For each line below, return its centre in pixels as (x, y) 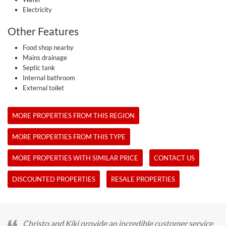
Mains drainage (45, 58)
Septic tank (39, 68)
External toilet (43, 88)
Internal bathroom (49, 78)
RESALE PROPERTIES (143, 179)
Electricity (37, 10)
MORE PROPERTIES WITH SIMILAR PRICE (75, 158)
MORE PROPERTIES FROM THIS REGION (73, 116)
